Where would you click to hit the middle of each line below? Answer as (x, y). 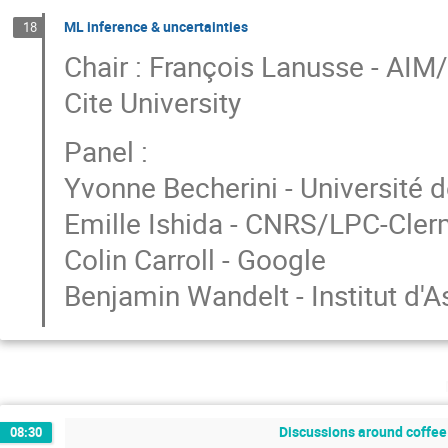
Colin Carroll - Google (195, 259)
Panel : (106, 151)
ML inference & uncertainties (156, 27)
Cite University (153, 102)
